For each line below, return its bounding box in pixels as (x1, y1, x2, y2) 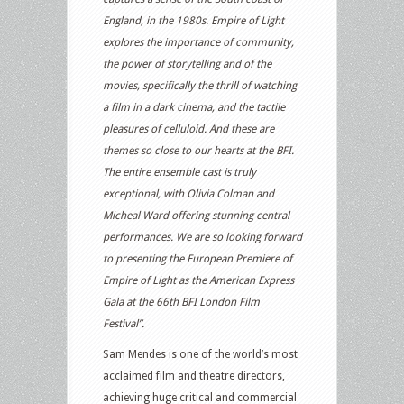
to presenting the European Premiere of (103, 252, 292, 265)
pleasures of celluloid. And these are (103, 123, 274, 135)
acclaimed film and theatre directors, (103, 370, 285, 382)
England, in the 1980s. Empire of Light (103, 14, 284, 27)
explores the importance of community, (103, 36, 294, 49)
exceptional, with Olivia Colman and (103, 188, 274, 200)
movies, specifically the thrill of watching (103, 79, 297, 92)
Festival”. (103, 317, 144, 330)
